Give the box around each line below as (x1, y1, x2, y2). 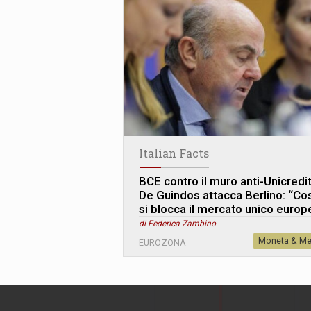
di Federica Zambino (139, 218, 216, 228)
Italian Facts (139, 145, 209, 160)
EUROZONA (139, 237, 186, 248)
